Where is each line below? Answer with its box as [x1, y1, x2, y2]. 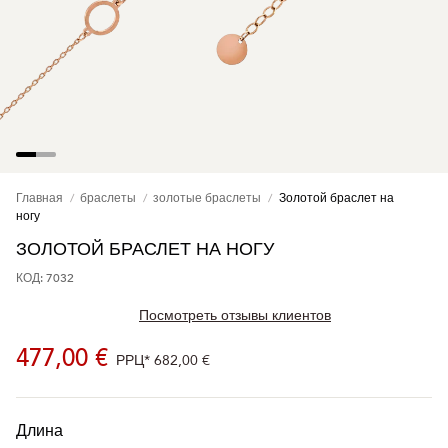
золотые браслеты [153, 190, 262, 207]
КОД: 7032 [16, 270, 74, 287]
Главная [16, 190, 63, 207]
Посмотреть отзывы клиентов [139, 306, 331, 326]
